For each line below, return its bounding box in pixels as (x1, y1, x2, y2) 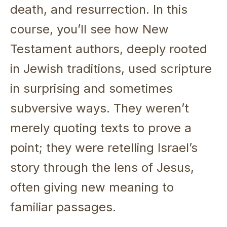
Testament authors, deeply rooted (10, 41, 207, 56)
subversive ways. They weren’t (10, 100, 189, 116)
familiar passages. (10, 199, 116, 214)
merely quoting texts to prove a (10, 120, 192, 135)
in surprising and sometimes (10, 81, 173, 96)
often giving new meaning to (10, 179, 174, 195)
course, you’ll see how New (10, 21, 169, 36)
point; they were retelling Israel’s (10, 140, 198, 155)
